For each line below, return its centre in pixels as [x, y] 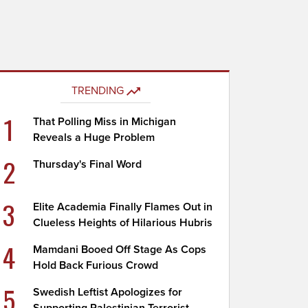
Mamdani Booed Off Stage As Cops [120, 250]
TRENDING [97, 91]
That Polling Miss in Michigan [105, 122]
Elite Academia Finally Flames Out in [123, 207]
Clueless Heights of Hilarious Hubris [123, 223]
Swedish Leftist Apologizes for [108, 292]
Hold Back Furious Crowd [96, 265]
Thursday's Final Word [88, 164]
